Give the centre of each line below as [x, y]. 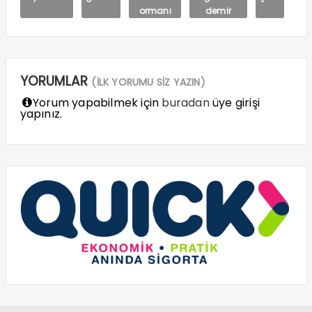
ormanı [155, 11]
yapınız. [41, 114]
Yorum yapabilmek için [96, 103]
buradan [186, 103]
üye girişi [235, 103]
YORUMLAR [56, 81]
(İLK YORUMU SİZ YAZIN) [148, 83]
